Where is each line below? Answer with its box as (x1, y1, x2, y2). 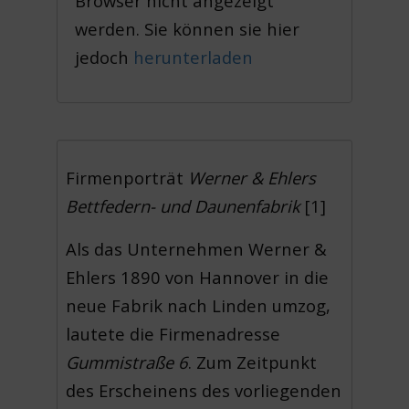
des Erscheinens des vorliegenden (66, 378, 342, 402)
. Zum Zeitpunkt (188, 350, 318, 373)
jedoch (75, 45, 134, 68)
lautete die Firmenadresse (66, 321, 281, 345)
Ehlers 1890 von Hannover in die (66, 265, 330, 288)
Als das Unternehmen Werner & (66, 236, 328, 260)
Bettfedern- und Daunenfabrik (66, 194, 301, 217)
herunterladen (133, 45, 254, 68)
